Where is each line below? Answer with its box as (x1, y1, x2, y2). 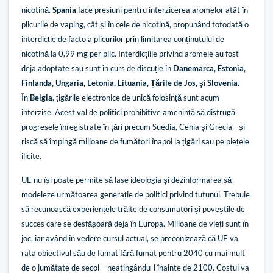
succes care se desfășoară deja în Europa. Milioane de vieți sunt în (21, 218, 249, 229)
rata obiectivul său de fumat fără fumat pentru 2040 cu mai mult (21, 247, 245, 258)
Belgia (30, 93, 52, 103)
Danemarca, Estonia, (173, 63, 246, 74)
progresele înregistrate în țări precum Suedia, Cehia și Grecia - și (21, 122, 245, 132)
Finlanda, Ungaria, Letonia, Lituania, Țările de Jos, (21, 78, 199, 88)
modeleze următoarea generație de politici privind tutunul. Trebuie (21, 189, 250, 199)
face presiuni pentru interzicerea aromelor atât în (76, 5, 248, 15)
